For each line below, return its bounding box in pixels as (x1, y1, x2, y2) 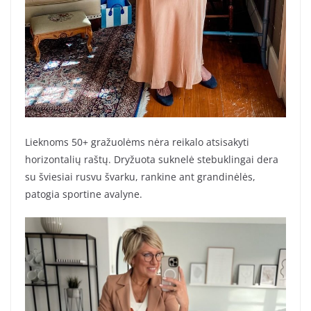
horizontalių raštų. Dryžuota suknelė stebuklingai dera (25, 152, 278, 166)
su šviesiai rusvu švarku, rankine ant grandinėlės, (25, 169, 255, 183)
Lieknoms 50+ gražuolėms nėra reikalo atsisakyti (25, 135, 249, 149)
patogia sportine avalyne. (25, 187, 142, 201)
